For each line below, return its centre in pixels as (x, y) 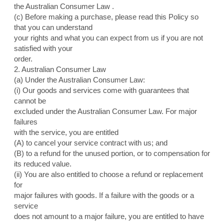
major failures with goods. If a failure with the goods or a (104, 195)
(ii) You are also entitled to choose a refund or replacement (108, 174)
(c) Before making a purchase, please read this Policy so (106, 17)
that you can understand (53, 27)
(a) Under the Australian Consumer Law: (79, 80)
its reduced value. (42, 164)
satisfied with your (43, 48)
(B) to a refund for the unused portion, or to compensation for (112, 153)
